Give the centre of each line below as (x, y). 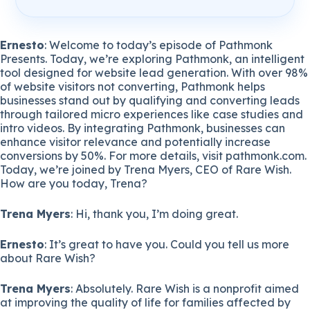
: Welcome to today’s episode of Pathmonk (158, 45)
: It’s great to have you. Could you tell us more (167, 244)
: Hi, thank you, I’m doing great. (154, 213)
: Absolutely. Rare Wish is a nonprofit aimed (185, 288)
